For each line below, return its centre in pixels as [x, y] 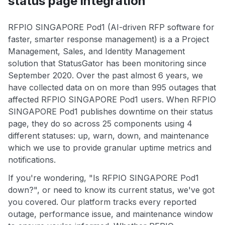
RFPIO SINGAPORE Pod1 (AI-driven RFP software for [111, 27]
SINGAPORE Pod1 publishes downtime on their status [110, 112]
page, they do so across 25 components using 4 [100, 124]
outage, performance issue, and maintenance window [110, 214]
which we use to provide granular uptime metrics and [110, 148]
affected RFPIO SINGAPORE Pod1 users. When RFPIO [112, 100]
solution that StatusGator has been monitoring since [107, 64]
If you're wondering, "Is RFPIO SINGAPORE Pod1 [103, 178]
